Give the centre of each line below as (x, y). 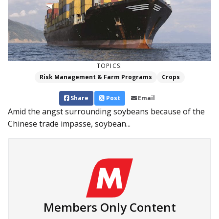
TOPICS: (109, 66)
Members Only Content (109, 207)
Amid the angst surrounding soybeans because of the (106, 112)
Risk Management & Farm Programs (96, 77)
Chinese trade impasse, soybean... (69, 124)
